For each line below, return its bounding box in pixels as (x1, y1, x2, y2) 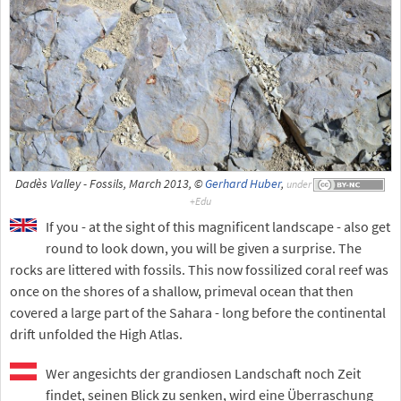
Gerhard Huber (204, 176, 281, 192)
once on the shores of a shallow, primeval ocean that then (10, 282, 354, 300)
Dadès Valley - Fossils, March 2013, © (14, 176, 205, 192)
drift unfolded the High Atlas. (10, 325, 183, 343)
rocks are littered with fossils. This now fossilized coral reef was (10, 260, 388, 278)
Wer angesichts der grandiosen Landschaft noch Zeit (46, 364, 361, 382)
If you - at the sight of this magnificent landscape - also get (46, 218, 390, 235)
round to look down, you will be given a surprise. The (46, 239, 362, 257)
